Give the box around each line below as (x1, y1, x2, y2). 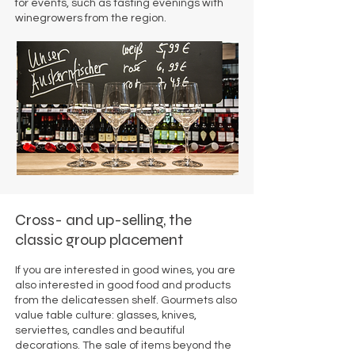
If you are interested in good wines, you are (15, 265, 235, 276)
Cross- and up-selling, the (15, 210, 192, 230)
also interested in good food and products (15, 280, 231, 291)
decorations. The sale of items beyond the (15, 340, 231, 351)
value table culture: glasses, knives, (15, 310, 197, 321)
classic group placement (15, 230, 183, 250)
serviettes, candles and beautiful (15, 325, 185, 336)
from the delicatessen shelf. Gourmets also (15, 295, 237, 306)
